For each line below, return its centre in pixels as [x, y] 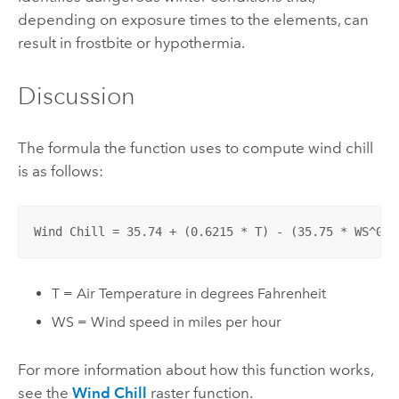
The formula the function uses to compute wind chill [195, 147]
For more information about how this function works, [195, 369]
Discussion [76, 95]
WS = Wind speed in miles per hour [167, 322]
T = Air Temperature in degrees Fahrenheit [189, 293]
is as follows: [60, 171]
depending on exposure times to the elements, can [193, 20]
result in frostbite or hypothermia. [131, 43]
